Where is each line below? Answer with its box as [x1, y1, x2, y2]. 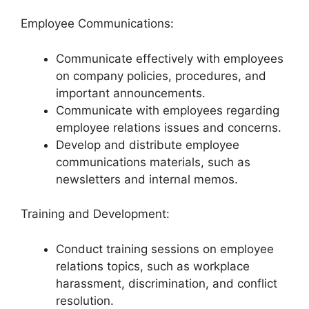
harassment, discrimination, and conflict [56, 276, 277, 290]
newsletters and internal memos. [56, 172, 238, 186]
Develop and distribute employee [56, 137, 239, 152]
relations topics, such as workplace [56, 259, 250, 273]
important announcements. [56, 86, 206, 100]
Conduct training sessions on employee [56, 241, 274, 256]
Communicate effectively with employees [56, 51, 283, 66]
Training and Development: [21, 207, 170, 221]
